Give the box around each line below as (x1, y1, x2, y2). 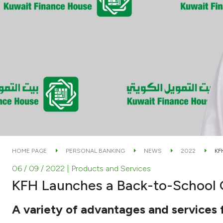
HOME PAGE (12, 147, 47, 154)
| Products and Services (67, 163, 151, 173)
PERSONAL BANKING (66, 147, 125, 154)
